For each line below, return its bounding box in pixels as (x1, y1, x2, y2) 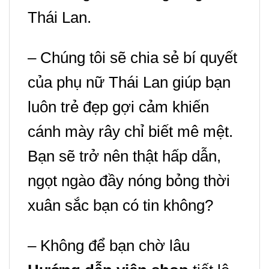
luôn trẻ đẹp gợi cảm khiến (28, 97, 209, 116)
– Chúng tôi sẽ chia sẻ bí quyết (28, 48, 237, 67)
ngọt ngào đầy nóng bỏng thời (28, 171, 230, 190)
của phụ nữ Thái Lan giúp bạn (28, 73, 231, 91)
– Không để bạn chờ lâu (28, 236, 190, 255)
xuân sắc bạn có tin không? (28, 196, 213, 214)
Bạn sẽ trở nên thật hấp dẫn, (28, 147, 221, 165)
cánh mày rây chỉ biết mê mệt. (28, 122, 233, 141)
